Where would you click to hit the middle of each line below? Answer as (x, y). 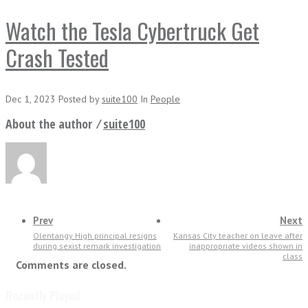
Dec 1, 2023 (32, 99)
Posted (74, 99)
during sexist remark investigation (97, 246)
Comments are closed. (71, 265)
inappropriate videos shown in (246, 246)
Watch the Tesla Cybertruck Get (132, 31)
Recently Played (43, 296)
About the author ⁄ (54, 124)
